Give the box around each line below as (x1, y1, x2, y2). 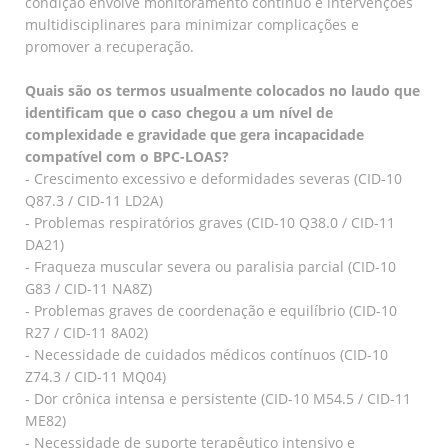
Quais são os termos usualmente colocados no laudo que (25, 80, 420, 100)
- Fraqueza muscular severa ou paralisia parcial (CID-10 (25, 256, 396, 276)
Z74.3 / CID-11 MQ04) (25, 366, 166, 386)
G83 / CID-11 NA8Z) (25, 278, 152, 298)
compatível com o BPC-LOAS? (25, 146, 229, 166)
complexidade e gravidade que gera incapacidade (25, 124, 364, 144)
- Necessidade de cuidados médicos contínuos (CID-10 (25, 344, 388, 364)
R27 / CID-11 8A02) (25, 322, 148, 342)
